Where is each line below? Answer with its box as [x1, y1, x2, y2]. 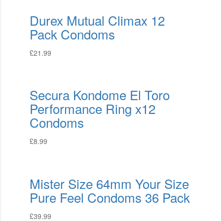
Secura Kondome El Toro [29, 85, 170, 104]
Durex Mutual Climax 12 [29, 10, 165, 29]
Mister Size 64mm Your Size [29, 174, 189, 193]
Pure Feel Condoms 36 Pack [29, 188, 190, 207]
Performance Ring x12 [29, 99, 155, 118]
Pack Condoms [29, 24, 115, 43]
